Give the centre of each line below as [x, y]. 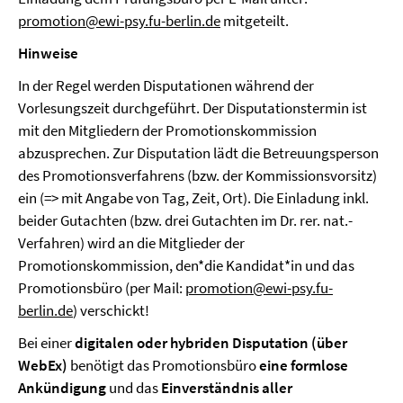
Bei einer [46, 343]
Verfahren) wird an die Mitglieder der [131, 243]
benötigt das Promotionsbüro [163, 365]
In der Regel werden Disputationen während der [166, 85]
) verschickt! [111, 310]
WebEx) [43, 365]
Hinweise [48, 53]
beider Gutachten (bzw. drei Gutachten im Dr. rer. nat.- [185, 220]
